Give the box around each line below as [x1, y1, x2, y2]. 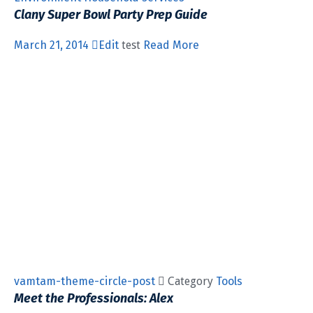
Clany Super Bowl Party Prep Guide [14, 7, 208, 23]
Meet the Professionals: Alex [14, 291, 173, 307]
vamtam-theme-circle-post [14, 275, 158, 289]
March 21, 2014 [14, 38, 92, 52]
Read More [143, 38, 199, 52]
